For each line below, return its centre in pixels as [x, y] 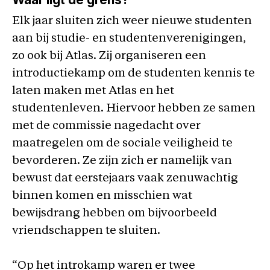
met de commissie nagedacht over [106, 126]
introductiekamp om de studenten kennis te [133, 74]
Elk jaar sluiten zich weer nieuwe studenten [132, 21]
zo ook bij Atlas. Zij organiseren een [109, 56]
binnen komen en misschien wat [102, 196]
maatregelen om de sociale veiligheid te [122, 144]
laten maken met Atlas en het [93, 91]
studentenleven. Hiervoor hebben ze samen [134, 109]
